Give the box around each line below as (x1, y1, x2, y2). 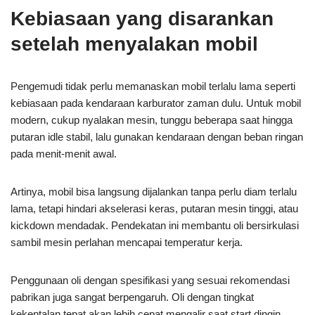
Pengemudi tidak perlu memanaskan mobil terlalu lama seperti (11, 79, 295, 92)
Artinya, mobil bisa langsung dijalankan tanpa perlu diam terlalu (11, 185, 297, 198)
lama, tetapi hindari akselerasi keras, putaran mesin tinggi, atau (11, 202, 298, 214)
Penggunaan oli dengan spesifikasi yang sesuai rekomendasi (11, 274, 290, 286)
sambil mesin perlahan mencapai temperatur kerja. (11, 236, 243, 248)
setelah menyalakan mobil (11, 32, 258, 55)
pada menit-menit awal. (11, 147, 117, 160)
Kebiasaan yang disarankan (11, 7, 274, 30)
